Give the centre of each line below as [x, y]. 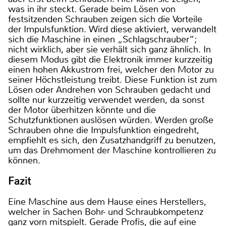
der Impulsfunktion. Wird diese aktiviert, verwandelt [112, 29]
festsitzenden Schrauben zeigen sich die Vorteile [105, 19]
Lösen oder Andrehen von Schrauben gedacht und [109, 90]
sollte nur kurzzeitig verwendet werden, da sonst [106, 100]
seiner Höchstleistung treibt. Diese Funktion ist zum [112, 79]
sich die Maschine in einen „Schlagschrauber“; [102, 39]
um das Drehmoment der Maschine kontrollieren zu [112, 150]
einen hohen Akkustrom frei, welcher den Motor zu [111, 69]
